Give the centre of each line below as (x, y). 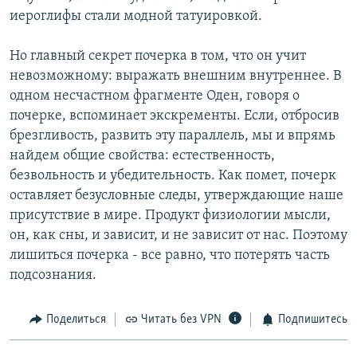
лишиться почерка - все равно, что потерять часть (170, 256)
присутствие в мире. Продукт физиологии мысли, (170, 216)
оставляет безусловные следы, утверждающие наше (177, 196)
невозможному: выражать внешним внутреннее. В (175, 76)
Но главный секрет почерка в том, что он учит (158, 57)
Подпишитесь (312, 320)
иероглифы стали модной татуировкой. (136, 17)
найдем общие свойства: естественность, (142, 156)
